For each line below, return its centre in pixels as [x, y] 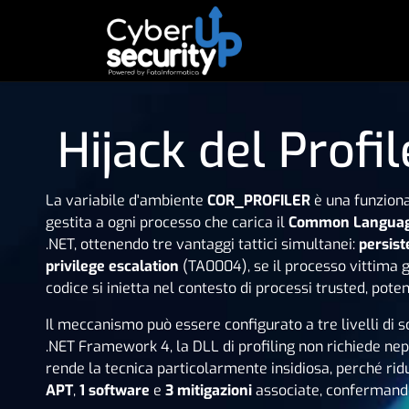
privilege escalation [112, 266]
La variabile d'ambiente [126, 200]
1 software [115, 390]
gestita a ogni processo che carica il [167, 222]
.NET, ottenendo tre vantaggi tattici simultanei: [202, 244]
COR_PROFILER [259, 200]
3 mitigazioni [209, 390]
